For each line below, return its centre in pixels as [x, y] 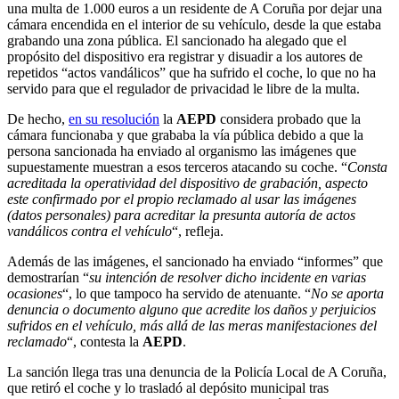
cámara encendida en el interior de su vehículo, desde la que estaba [194, 24]
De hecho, [38, 118]
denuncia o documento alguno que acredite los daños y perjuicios [191, 309]
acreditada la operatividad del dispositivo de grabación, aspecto [187, 183]
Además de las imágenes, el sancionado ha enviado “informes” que [195, 261]
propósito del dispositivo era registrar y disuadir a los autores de [185, 56]
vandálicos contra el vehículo [90, 231]
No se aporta [347, 293]
